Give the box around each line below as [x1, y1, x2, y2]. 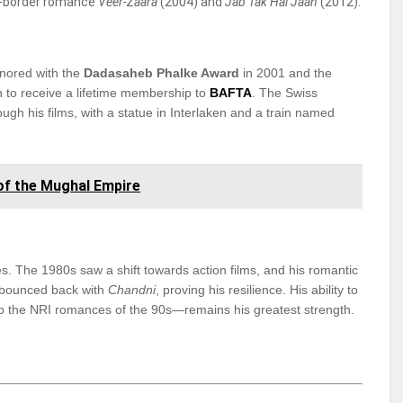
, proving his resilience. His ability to [156, 282, 358, 297]
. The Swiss [252, 85, 318, 100]
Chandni [108, 282, 156, 297]
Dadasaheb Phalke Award [84, 65, 239, 80]
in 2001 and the [239, 65, 332, 80]
